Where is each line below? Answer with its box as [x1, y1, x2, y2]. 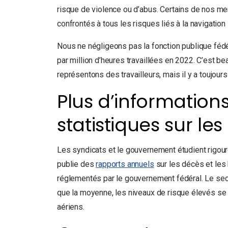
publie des [57, 159, 96, 169]
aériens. [57, 202, 84, 212]
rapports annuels [96, 159, 154, 169]
